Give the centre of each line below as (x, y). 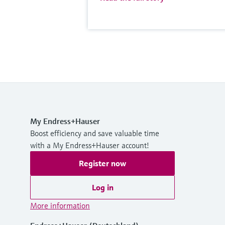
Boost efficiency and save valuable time (95, 133)
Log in (102, 188)
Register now (102, 163)
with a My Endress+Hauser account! (90, 145)
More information (60, 206)
